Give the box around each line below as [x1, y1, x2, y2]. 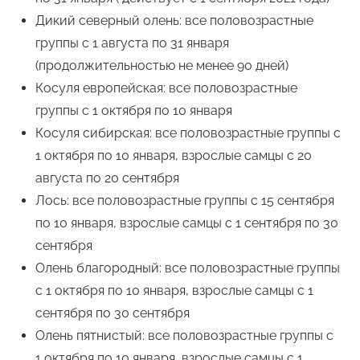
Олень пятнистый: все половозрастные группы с [35, 328, 333, 344]
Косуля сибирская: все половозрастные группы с [35, 125, 341, 141]
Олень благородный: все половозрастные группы [35, 260, 340, 276]
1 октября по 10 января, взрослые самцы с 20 [35, 148, 312, 164]
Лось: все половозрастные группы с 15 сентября [35, 193, 334, 209]
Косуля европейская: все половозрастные [35, 80, 297, 96]
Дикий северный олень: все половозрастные [35, 13, 313, 29]
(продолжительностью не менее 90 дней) [35, 58, 288, 74]
